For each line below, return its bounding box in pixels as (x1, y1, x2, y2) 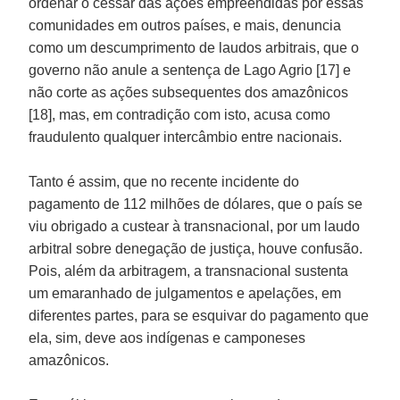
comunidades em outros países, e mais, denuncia (29, 17, 342, 33)
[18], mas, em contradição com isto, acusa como (29, 106, 331, 122)
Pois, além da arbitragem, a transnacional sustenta (29, 262, 349, 279)
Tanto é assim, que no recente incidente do (29, 173, 300, 189)
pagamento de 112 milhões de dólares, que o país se (29, 196, 363, 212)
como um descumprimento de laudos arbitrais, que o (29, 39, 360, 55)
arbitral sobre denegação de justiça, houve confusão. (29, 240, 363, 256)
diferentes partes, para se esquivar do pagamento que (29, 307, 370, 323)
